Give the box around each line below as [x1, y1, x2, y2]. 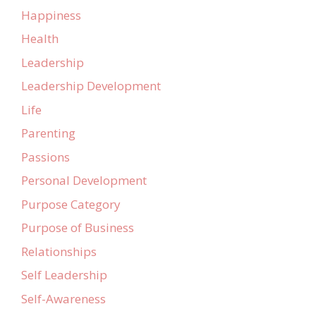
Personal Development [21, 172, 147, 189]
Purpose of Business [21, 219, 134, 236]
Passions [21, 148, 70, 165]
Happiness [21, 6, 81, 23]
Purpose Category [21, 195, 121, 212]
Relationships [21, 243, 97, 260]
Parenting [21, 125, 75, 142]
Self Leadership [21, 267, 107, 284]
